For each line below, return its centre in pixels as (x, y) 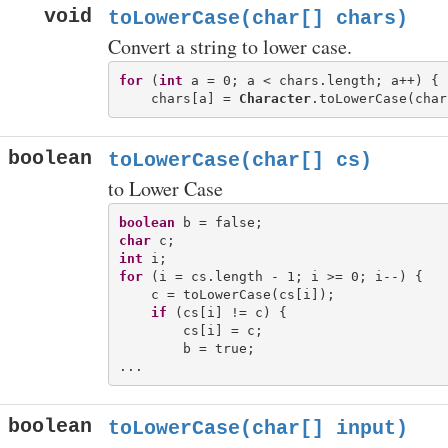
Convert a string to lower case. (230, 46)
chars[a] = (178, 98)
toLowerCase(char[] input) (258, 428)
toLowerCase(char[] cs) (240, 160)
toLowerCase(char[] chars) (258, 18)
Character (274, 98)
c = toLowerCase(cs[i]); (226, 294)
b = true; (186, 348)
